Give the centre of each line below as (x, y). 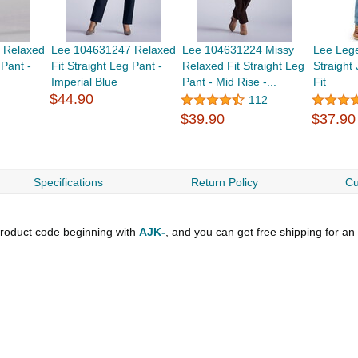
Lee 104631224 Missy (239, 50)
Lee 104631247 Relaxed (113, 50)
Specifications (69, 183)
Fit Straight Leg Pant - (106, 66)
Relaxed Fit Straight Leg (244, 66)
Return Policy (224, 183)
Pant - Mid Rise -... (230, 82)
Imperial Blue (84, 82)
